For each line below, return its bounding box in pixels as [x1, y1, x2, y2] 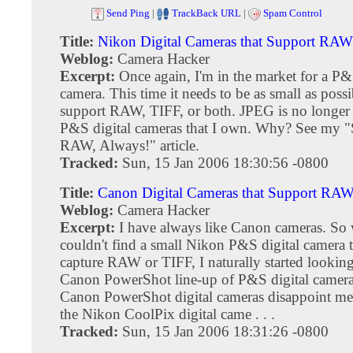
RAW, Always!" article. [60, 136, 199, 154]
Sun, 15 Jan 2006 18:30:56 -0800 [122, 154, 329, 171]
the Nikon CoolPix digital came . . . [60, 305, 275, 322]
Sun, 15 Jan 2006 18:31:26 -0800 [122, 322, 329, 340]
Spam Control [263, 6, 322, 19]
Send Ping [106, 6, 150, 19]
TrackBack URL [172, 6, 241, 19]
